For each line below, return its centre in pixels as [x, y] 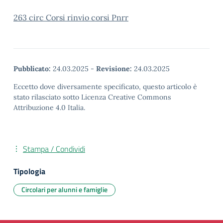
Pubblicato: [32, 69]
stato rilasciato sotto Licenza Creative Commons [92, 97]
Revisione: [114, 69]
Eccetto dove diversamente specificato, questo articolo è [105, 87]
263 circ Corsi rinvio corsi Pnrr [71, 17]
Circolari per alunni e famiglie [64, 189]
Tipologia [29, 171]
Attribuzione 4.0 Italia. [49, 108]
